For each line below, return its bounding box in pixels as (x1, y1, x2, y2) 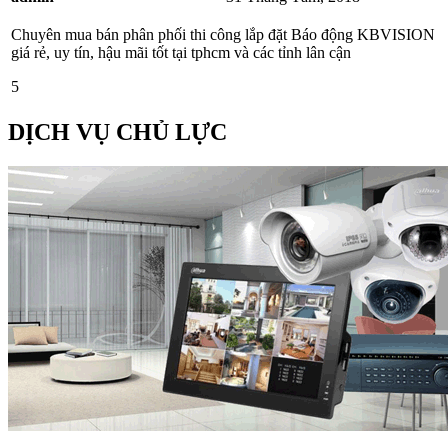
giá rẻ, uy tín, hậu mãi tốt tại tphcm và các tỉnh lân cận (11, 44, 351, 62)
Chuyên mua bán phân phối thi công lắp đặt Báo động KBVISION (11, 26, 435, 44)
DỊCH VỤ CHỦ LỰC (8, 119, 227, 146)
